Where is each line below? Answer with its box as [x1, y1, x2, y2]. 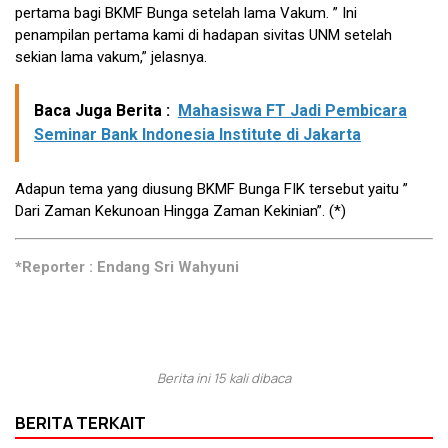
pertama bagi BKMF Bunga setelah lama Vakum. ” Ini [15, 4, 357, 23]
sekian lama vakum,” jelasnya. [15, 48, 207, 67]
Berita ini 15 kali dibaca [157, 369, 291, 388]
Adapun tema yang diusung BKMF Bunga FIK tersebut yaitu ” [15, 180, 408, 199]
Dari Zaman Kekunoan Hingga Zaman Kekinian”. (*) [15, 202, 346, 221]
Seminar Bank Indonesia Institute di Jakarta [34, 125, 361, 145]
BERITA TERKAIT [15, 411, 146, 435]
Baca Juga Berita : [34, 101, 170, 121]
